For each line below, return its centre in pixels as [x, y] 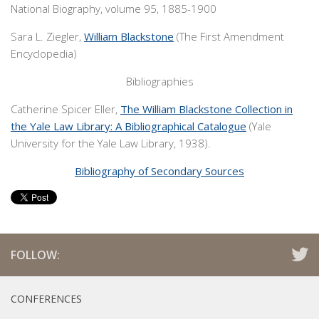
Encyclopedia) [44, 53]
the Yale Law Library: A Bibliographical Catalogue [129, 126]
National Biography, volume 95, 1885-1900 [114, 9]
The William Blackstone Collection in [206, 109]
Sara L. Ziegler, [47, 36]
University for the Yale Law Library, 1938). [111, 143]
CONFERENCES [46, 299]
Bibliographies [159, 81]
